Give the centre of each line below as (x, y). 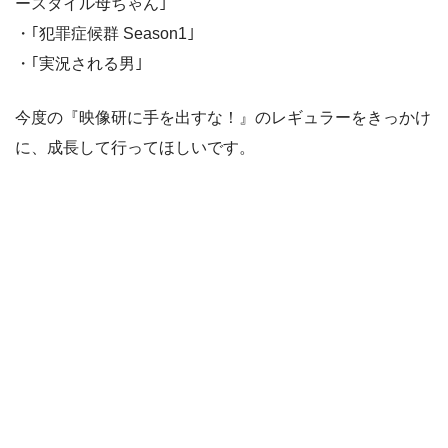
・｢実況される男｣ (79, 63)
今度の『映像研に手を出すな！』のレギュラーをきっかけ (223, 117)
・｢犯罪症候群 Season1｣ (105, 33)
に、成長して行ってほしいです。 (135, 147)
